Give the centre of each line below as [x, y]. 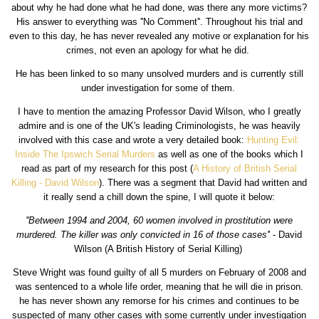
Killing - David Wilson [56, 183]
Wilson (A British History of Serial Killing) [159, 249]
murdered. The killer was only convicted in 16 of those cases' [143, 235]
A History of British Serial [245, 169]
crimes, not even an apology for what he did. [159, 51]
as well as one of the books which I [230, 155]
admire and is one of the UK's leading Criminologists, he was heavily [159, 126]
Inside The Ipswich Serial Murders [85, 155]
